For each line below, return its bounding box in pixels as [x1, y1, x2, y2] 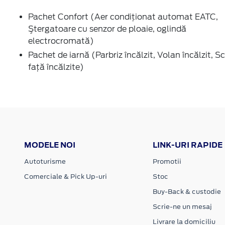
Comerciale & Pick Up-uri [24, 171, 107, 181]
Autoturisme [24, 156, 66, 166]
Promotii [152, 156, 181, 166]
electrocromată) [28, 36, 94, 46]
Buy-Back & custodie [152, 186, 221, 196]
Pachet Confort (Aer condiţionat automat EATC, [28, 12, 218, 22]
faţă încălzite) [28, 62, 84, 72]
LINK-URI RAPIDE [152, 139, 222, 150]
